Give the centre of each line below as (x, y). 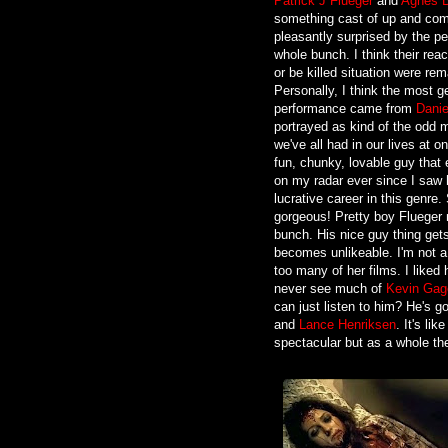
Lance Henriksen (347, 324)
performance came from (345, 108)
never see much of (330, 288)
